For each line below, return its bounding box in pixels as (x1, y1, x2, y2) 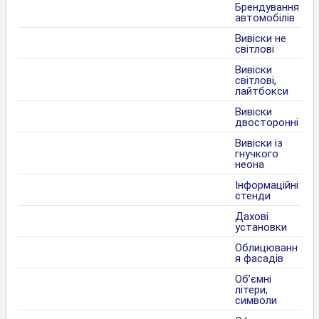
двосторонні (234, 116, 298, 130)
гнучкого (234, 147, 278, 161)
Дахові (234, 210, 268, 224)
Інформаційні (234, 179, 298, 192)
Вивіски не (234, 32, 286, 46)
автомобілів (234, 11, 295, 25)
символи (234, 294, 277, 308)
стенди (234, 189, 271, 203)
